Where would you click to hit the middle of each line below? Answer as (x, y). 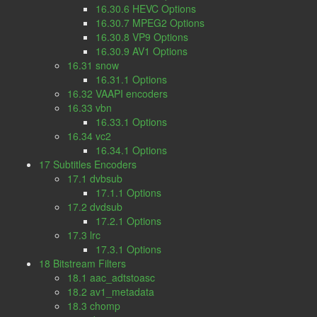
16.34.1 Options (131, 150)
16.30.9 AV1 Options (142, 51)
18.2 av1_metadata (111, 292)
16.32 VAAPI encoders (117, 93)
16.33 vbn (90, 108)
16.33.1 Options (131, 122)
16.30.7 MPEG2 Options (150, 23)
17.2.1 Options (128, 221)
